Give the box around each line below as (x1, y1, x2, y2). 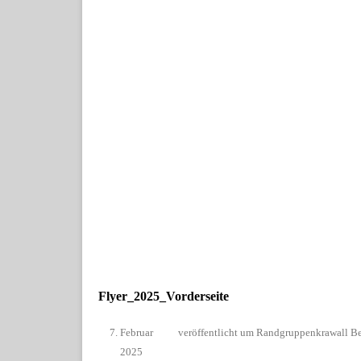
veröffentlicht (178, 326, 240, 338)
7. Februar (110, 326, 153, 338)
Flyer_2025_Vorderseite (98, 288, 229, 303)
